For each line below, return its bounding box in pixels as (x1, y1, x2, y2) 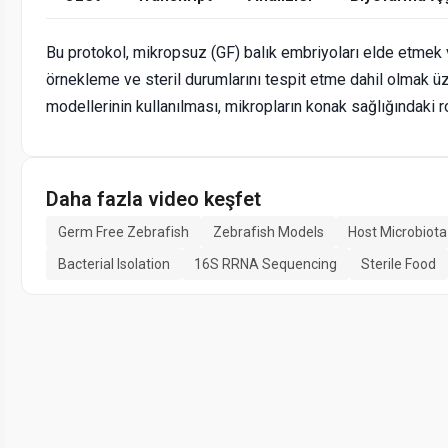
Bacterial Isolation (58, 256, 170, 273)
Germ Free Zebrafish (58, 224, 189, 241)
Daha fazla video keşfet (46, 187, 261, 212)
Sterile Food (361, 256, 436, 273)
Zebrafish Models (213, 224, 324, 241)
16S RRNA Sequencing (194, 256, 337, 273)
